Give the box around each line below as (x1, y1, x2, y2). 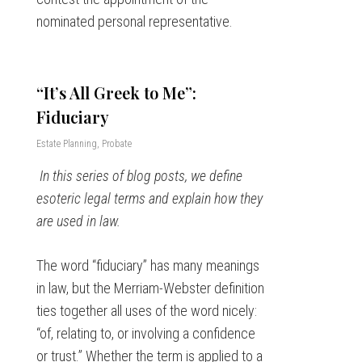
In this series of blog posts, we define (39, 167, 242, 185)
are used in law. (36, 213, 120, 230)
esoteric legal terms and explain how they (36, 190, 263, 208)
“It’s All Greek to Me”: (36, 82, 196, 104)
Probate (101, 138, 132, 150)
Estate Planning (36, 138, 97, 150)
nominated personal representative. (36, 13, 233, 31)
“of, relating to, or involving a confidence (36, 325, 255, 343)
